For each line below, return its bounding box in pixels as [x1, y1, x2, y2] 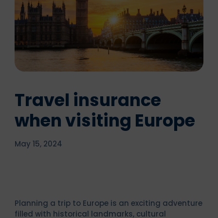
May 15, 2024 [15, 138, 62, 149]
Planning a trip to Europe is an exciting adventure [15, 198, 202, 208]
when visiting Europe [15, 108, 195, 132]
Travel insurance [15, 88, 161, 112]
